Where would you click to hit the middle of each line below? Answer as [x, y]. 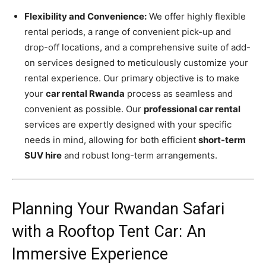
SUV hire [43, 155]
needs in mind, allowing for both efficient [111, 140]
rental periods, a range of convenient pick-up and [128, 31]
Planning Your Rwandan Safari [118, 209]
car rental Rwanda [85, 93]
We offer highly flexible [196, 16]
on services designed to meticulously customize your [136, 62]
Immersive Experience [90, 254]
